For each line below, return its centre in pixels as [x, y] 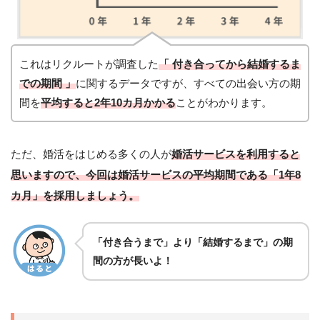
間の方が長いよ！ [133, 260]
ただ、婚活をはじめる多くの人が [91, 154]
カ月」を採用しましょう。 [75, 196]
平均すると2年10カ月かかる [108, 102]
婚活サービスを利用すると [236, 154]
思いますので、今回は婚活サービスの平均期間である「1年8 [156, 175]
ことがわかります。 [224, 102]
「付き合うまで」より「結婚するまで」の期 [193, 242]
